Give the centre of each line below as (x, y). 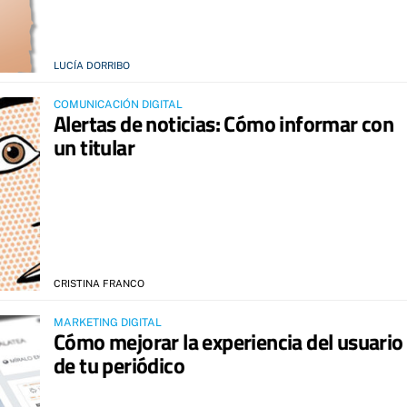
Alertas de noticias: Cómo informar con (224, 123)
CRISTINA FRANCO (99, 283)
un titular (94, 147)
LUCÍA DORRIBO (92, 65)
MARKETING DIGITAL (108, 322)
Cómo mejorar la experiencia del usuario (228, 341)
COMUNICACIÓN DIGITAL (118, 104)
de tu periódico (119, 365)
